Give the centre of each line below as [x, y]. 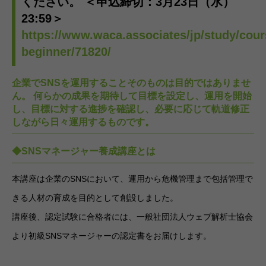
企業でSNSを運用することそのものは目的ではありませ [131, 83]
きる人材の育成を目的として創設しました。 [95, 198]
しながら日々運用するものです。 [83, 122]
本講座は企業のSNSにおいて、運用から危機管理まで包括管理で [132, 179]
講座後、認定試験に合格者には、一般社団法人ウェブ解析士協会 [132, 217]
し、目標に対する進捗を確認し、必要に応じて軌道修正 [131, 109]
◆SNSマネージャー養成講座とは [84, 151]
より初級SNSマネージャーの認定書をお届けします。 [112, 236]
